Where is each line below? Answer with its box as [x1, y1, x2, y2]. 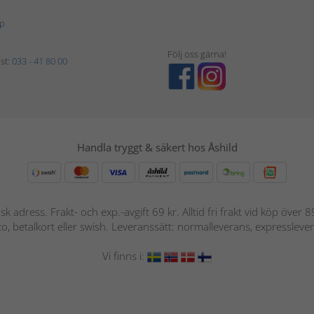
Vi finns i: [102, 249, 147, 263]
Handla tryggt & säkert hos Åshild [76, 140, 238, 154]
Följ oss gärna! [168, 48, 226, 60]
